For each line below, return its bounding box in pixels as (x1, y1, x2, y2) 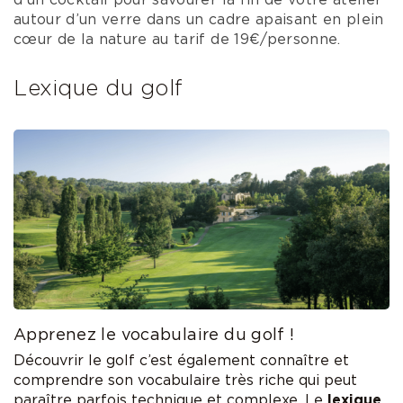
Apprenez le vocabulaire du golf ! (13, 327, 295, 345)
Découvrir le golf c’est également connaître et (13, 354, 349, 369)
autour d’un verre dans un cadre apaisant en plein (13, 13, 384, 28)
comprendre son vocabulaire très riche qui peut (13, 373, 357, 389)
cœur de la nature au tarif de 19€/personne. (13, 32, 341, 48)
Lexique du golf (13, 78, 184, 101)
